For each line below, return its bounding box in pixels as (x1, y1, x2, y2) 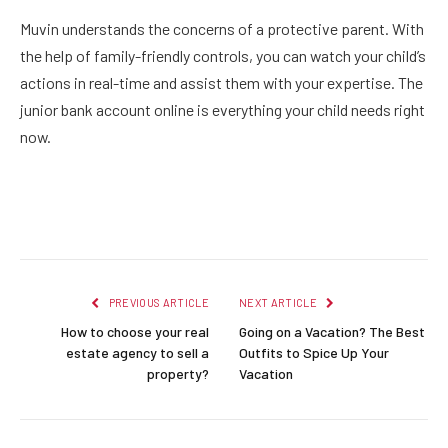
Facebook (30, 211, 100, 230)
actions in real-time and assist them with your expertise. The (20, 73, 423, 93)
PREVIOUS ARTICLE (106, 296, 209, 310)
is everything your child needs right (194, 100, 425, 120)
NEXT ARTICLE (239, 296, 320, 310)
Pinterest (170, 211, 233, 230)
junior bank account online (20, 100, 194, 120)
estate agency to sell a (66, 344, 209, 362)
